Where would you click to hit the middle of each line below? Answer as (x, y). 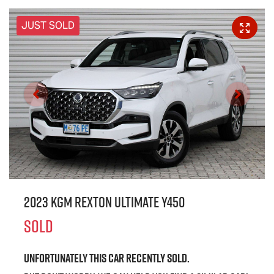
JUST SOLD (48, 26)
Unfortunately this (66, 258)
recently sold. (157, 258)
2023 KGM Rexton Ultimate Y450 (104, 202)
